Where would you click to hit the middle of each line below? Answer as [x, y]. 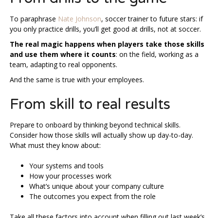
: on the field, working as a [157, 54]
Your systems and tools [66, 166]
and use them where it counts [63, 54]
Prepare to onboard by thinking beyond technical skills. [95, 125]
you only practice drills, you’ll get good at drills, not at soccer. [106, 29]
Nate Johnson [80, 19]
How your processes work [70, 176]
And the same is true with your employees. [78, 80]
